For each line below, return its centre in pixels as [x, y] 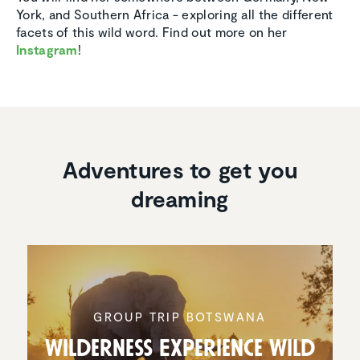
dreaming [180, 198]
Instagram [47, 49]
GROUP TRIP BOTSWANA [180, 317]
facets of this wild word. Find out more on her [152, 31]
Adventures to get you [180, 169]
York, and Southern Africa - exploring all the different [175, 14]
